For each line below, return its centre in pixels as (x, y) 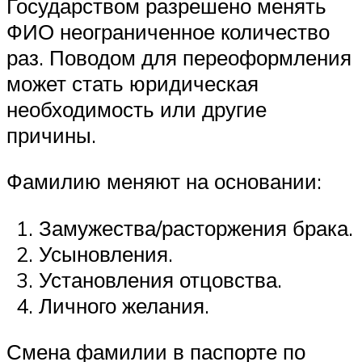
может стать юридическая (133, 83)
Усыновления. (106, 253)
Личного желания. (124, 305)
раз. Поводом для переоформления (179, 57)
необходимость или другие (137, 109)
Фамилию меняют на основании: (164, 181)
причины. (51, 135)
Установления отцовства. (160, 279)
